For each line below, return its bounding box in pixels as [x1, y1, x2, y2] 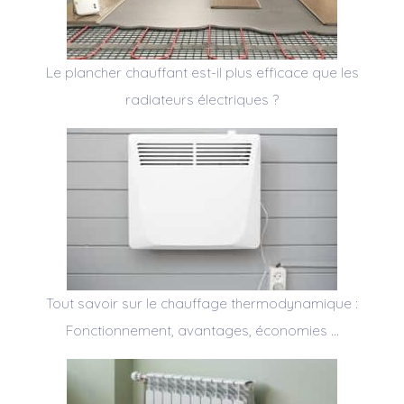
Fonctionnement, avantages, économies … [65, 321, 339, 339]
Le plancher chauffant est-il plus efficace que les [45, 63, 359, 81]
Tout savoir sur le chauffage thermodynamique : [46, 294, 358, 312]
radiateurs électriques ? [125, 90, 279, 108]
